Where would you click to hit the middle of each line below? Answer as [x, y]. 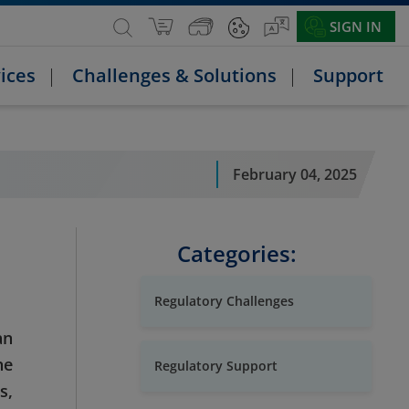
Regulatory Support [215, 366]
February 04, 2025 [294, 174]
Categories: [236, 254]
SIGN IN [356, 26]
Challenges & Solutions [174, 75]
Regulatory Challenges [224, 301]
